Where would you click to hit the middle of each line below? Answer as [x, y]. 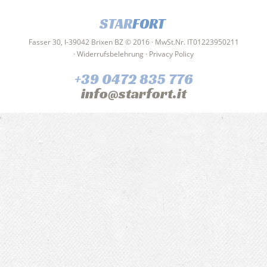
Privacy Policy [171, 54]
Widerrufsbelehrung [110, 54]
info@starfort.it [133, 94]
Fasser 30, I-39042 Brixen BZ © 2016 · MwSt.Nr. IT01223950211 [133, 42]
